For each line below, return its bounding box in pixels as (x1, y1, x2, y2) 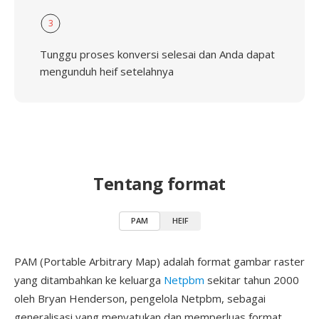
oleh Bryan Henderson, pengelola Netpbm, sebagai (14, 291, 266, 305)
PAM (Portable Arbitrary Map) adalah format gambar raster (14, 254, 305, 268)
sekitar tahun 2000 (204, 273, 299, 287)
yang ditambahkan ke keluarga (14, 273, 164, 287)
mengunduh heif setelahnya (40, 64, 174, 78)
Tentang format (93, 172, 226, 195)
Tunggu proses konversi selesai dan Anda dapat (40, 47, 275, 61)
